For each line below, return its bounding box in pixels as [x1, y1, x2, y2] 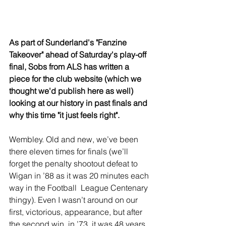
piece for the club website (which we [9, 74, 143, 84]
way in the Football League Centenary [9, 183, 150, 193]
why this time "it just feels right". [9, 110, 120, 120]
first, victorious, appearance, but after [9, 207, 144, 217]
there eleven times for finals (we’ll [9, 146, 130, 156]
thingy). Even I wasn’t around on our [9, 195, 140, 205]
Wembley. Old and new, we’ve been [9, 134, 140, 144]
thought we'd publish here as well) [9, 86, 135, 96]
